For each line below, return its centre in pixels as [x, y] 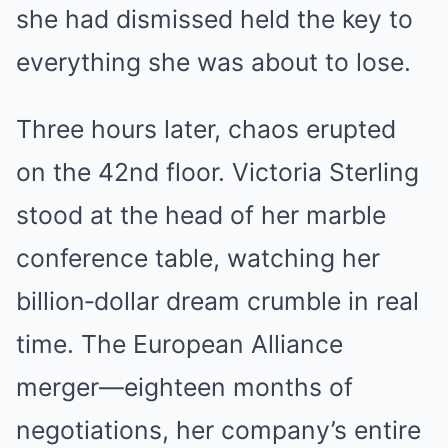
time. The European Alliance [179, 344]
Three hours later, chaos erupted [206, 129]
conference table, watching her [198, 258]
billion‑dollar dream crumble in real [217, 301]
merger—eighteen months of [184, 387]
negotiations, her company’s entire [218, 430]
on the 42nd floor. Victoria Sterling [217, 172]
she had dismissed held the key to [214, 19]
